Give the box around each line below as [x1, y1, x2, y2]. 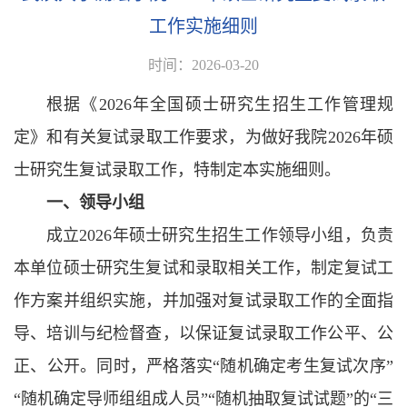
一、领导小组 [46, 194, 144, 212]
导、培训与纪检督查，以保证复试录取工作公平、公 [14, 324, 393, 342]
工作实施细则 [149, 16, 258, 36]
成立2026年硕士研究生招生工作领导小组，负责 [46, 226, 393, 244]
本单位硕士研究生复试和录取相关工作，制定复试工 [14, 259, 393, 277]
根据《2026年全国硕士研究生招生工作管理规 [46, 95, 393, 114]
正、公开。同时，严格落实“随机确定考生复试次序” [14, 357, 393, 375]
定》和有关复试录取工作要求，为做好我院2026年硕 [14, 128, 393, 146]
